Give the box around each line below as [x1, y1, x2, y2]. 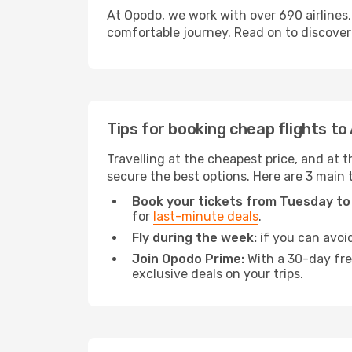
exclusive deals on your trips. [132, 266, 303, 281]
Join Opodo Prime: [132, 251, 244, 266]
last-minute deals [153, 209, 258, 224]
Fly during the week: [132, 230, 257, 245]
